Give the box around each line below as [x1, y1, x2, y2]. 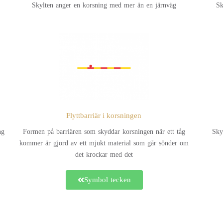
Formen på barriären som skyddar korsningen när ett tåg [22, 125, 185, 139]
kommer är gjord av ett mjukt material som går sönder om [19, 136, 189, 150]
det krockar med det [75, 148, 133, 162]
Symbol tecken [84, 173, 131, 187]
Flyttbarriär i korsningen [66, 111, 142, 120]
